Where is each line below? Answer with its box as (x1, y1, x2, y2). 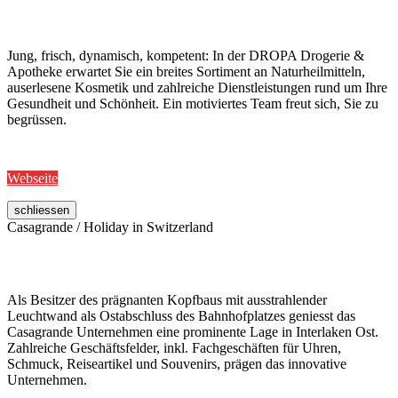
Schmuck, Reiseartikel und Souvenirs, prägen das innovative (7, 356, 346, 372)
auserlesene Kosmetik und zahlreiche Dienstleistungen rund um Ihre (7, 80, 387, 96)
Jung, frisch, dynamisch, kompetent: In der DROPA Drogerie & (7, 48, 364, 64)
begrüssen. (7, 112, 67, 128)
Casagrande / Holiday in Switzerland (7, 219, 213, 235)
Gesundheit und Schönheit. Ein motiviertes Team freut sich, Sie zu (7, 96, 378, 112)
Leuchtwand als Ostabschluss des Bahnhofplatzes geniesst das (7, 308, 355, 324)
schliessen (14, 203, 69, 218)
